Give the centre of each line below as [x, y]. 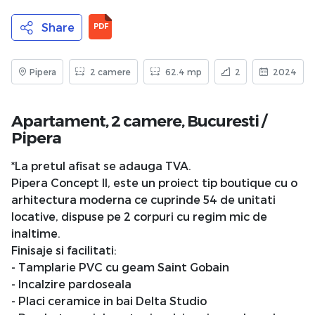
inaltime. [36, 233]
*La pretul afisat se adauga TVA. [101, 165]
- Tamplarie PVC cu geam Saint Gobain [120, 266]
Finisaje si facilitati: [64, 250]
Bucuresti [223, 121]
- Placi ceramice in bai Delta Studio [109, 300]
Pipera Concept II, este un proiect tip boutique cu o [154, 182]
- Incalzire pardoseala [71, 283]
